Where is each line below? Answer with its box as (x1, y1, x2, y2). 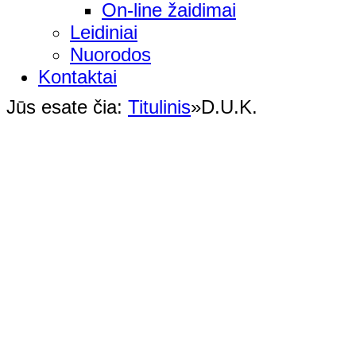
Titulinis (128, 95, 191, 118)
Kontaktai (38, 65, 117, 87)
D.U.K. (201, 95, 257, 118)
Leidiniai (70, 21, 137, 43)
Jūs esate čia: (6, 95, 122, 118)
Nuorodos (70, 43, 151, 65)
